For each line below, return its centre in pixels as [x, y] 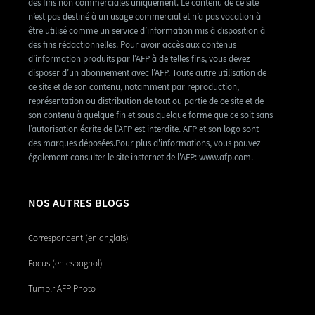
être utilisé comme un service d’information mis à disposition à [147, 31]
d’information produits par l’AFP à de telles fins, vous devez [139, 59]
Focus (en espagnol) [65, 264]
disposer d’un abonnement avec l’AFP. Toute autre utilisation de [147, 73]
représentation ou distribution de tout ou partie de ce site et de [146, 101]
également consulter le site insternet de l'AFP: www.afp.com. [141, 157]
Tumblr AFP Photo [62, 289]
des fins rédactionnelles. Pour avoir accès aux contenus [132, 45]
